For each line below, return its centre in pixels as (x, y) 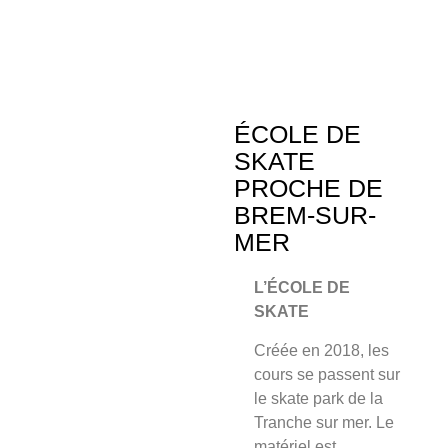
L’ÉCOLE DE (302, 288)
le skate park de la (318, 398)
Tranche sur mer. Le (324, 422)
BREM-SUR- (305, 215)
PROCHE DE (308, 188)
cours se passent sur (327, 374)
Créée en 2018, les (321, 350)
